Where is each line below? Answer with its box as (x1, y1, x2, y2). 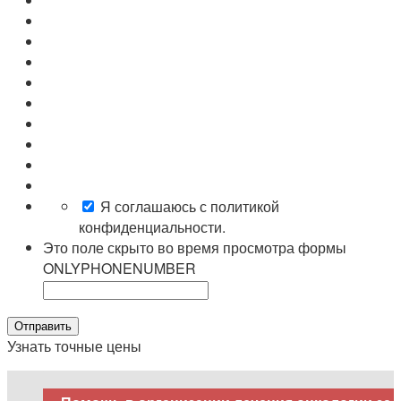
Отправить (14, 320, 72, 334)
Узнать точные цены (7, 336, 141, 357)
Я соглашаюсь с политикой (100, 196, 279, 218)
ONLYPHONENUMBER (43, 258, 196, 279)
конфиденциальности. (79, 217, 226, 238)
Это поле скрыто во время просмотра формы (43, 237, 346, 259)
